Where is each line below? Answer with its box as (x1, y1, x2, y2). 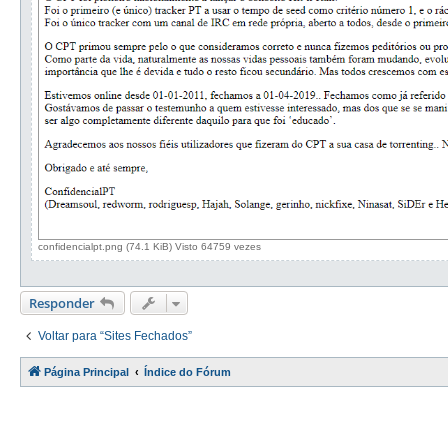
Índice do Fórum (144, 365, 231, 378)
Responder (29, 293, 95, 312)
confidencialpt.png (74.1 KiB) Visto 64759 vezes (38, 240, 261, 252)
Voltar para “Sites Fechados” (38, 328, 192, 343)
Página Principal (44, 365, 129, 378)
